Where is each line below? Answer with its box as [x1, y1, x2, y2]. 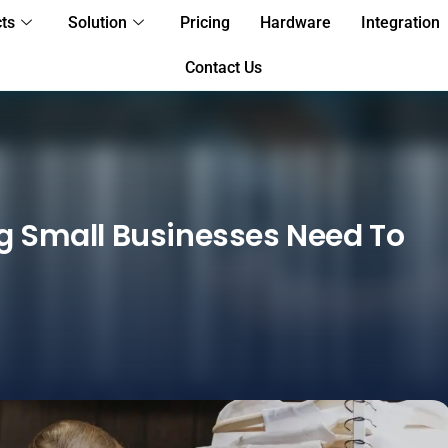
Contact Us [185, 57, 263, 77]
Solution [68, 12, 128, 32]
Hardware [260, 12, 332, 32]
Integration [361, 12, 441, 32]
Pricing [180, 12, 231, 32]
